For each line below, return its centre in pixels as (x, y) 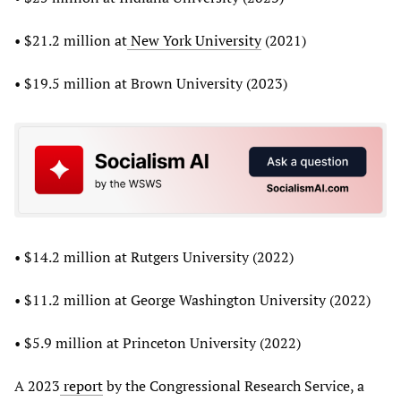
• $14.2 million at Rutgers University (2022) (154, 256)
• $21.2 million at (71, 40)
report (81, 385)
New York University (194, 40)
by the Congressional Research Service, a (234, 385)
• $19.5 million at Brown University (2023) (151, 83)
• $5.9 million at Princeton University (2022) (158, 342)
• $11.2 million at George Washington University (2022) (192, 299)
